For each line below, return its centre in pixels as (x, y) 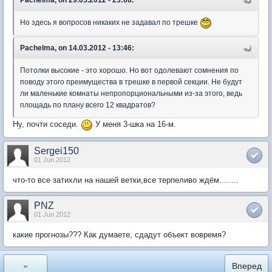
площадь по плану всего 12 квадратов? (88, 105)
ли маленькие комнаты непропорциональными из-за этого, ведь (131, 94)
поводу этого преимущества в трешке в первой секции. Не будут (131, 82)
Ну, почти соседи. (47, 124)
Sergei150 (56, 151)
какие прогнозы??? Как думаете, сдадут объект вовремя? (119, 234)
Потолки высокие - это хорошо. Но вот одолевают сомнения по (129, 71)
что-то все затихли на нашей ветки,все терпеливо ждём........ (126, 180)
